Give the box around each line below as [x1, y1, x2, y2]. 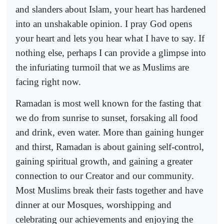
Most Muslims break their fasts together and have [15, 184, 203, 195]
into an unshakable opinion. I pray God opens [15, 18, 192, 29]
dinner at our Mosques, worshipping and [15, 199, 171, 210]
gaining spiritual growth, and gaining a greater [15, 155, 192, 166]
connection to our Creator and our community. [15, 170, 194, 181]
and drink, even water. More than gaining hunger [15, 126, 203, 137]
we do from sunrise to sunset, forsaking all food [15, 112, 198, 123]
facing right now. [15, 76, 81, 87]
